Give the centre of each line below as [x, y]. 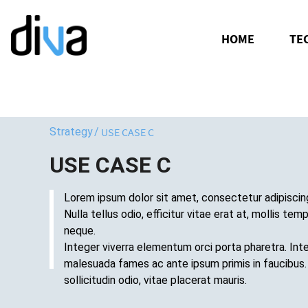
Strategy [71, 131]
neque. [80, 230]
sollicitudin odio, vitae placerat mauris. [155, 280]
